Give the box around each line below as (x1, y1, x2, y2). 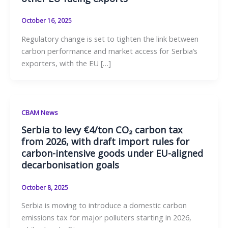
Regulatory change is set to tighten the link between (21, 33, 198, 44)
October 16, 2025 (21, 16, 72, 25)
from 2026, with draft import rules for (21, 135, 189, 148)
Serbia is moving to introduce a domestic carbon (21, 200, 187, 211)
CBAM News (21, 108, 58, 118)
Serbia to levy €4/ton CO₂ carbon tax (21, 124, 183, 136)
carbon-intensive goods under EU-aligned (21, 147, 203, 160)
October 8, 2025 (21, 183, 68, 191)
